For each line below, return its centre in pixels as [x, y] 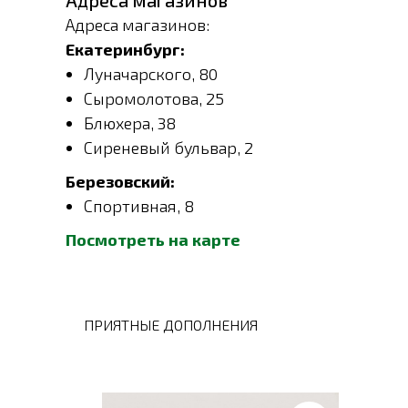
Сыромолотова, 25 [154, 98]
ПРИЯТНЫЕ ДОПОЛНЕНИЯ [171, 325]
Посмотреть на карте [153, 240]
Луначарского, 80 [151, 74]
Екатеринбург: [125, 49]
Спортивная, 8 [139, 206]
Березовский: [120, 181]
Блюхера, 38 [130, 123]
